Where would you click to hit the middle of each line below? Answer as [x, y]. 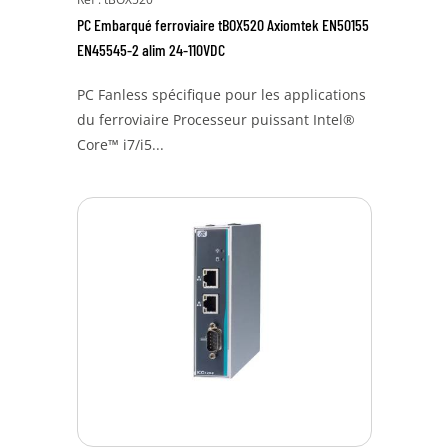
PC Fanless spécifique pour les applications [221, 94]
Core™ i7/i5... [120, 144]
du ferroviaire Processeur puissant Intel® [215, 119]
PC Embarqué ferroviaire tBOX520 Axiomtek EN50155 [222, 24]
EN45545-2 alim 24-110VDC [150, 49]
